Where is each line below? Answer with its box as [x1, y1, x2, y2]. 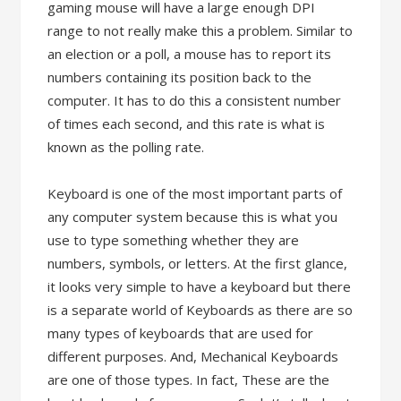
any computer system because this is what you [47, 208, 338, 226]
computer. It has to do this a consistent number [47, 91, 342, 109]
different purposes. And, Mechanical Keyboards [47, 347, 339, 365]
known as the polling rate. [47, 138, 205, 156]
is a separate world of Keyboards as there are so [47, 301, 354, 319]
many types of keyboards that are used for [47, 324, 314, 342]
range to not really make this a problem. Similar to [47, 21, 354, 39]
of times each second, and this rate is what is [47, 115, 326, 132]
